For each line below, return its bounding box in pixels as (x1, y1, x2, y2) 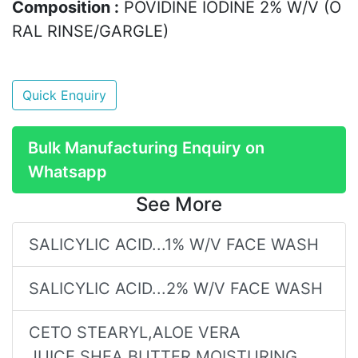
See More (136, 192, 222, 216)
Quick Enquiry (22, 86, 106, 103)
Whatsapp (28, 161, 107, 181)
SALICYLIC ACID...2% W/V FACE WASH (29, 278, 323, 298)
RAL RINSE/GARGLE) (12, 21, 169, 41)
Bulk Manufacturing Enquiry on (28, 137, 265, 157)
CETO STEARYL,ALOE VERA (29, 322, 241, 342)
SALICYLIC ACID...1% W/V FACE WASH (29, 234, 319, 254)
